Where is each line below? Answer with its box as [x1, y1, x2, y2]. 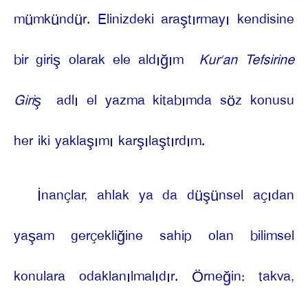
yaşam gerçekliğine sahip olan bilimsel [14, 222, 294, 250]
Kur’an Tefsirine [198, 46, 295, 74]
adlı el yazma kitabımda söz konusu [48, 87, 294, 114]
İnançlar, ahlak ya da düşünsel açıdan [37, 181, 294, 209]
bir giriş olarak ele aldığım [14, 46, 192, 74]
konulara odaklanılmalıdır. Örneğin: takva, [14, 263, 294, 290]
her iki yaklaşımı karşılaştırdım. [14, 127, 205, 155]
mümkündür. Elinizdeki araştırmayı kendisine [14, 5, 294, 33]
